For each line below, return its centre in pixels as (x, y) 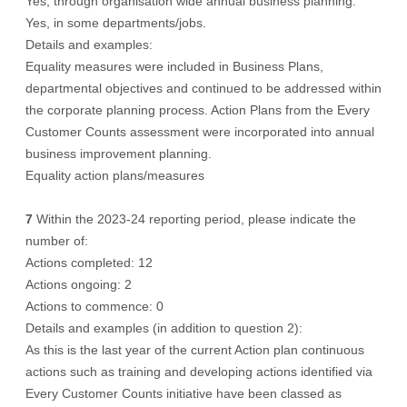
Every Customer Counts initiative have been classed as (184, 393)
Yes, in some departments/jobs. (116, 23)
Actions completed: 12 (89, 263)
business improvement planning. (119, 154)
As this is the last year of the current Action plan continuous (195, 350)
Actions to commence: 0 (94, 306)
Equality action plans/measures (115, 175)
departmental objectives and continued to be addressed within (203, 88)
